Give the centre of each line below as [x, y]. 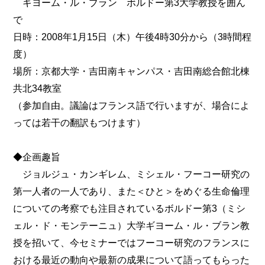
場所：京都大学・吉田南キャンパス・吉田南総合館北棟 [132, 71]
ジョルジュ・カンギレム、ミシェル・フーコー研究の [132, 174]
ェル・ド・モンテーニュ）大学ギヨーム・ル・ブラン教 [132, 226]
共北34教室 [38, 88]
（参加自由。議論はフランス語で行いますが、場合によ [132, 106]
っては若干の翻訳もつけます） [80, 123]
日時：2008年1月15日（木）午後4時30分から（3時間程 [132, 37]
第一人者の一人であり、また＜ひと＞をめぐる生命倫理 [132, 191]
